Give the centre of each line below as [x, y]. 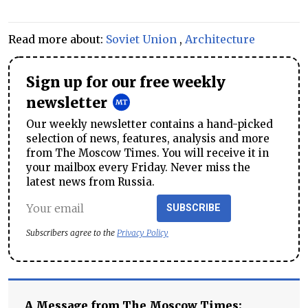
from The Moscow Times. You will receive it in [147, 153]
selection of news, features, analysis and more [148, 139]
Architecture [220, 40]
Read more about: [57, 40]
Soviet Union [141, 40]
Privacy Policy [143, 233]
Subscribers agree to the [71, 233]
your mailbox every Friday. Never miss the [138, 168]
